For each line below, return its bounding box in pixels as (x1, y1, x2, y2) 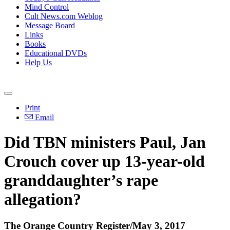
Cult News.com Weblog (25, 12, 103, 21)
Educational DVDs (25, 49, 87, 57)
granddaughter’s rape (4, 171, 158, 190)
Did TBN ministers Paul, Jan (4, 133, 206, 152)
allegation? (4, 190, 81, 209)
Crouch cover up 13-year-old (4, 152, 205, 171)
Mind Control (25, 3, 69, 11)
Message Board (25, 21, 75, 30)
